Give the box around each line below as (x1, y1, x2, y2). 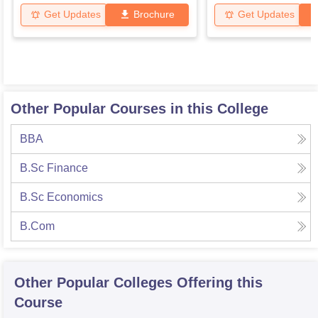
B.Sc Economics (20, 191, 103, 204)
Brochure (133, 9, 175, 21)
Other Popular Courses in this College (11, 101, 268, 117)
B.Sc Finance (20, 162, 88, 175)
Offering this (177, 275, 263, 291)
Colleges (114, 275, 172, 291)
